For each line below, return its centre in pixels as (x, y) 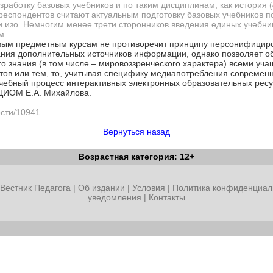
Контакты (167, 197)
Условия (150, 188)
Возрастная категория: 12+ (136, 157)
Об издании (101, 188)
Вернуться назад (136, 132)
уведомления (115, 197)
